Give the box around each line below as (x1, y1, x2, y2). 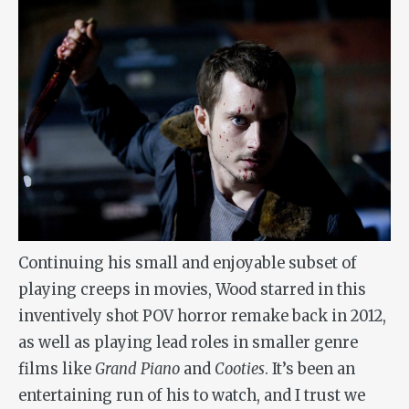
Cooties (215, 359, 265, 379)
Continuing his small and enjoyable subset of (18, 253, 357, 273)
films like (18, 359, 95, 379)
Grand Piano (95, 359, 180, 379)
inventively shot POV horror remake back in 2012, (18, 306, 386, 326)
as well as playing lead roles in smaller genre (18, 332, 358, 352)
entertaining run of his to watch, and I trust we (18, 385, 365, 405)
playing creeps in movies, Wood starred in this (18, 279, 366, 299)
